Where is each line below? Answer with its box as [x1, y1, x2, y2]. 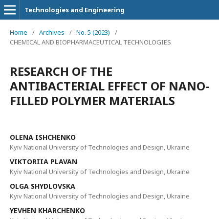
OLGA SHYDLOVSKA [10, 181, 75, 191]
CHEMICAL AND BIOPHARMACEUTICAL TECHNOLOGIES [10, 38, 171, 46]
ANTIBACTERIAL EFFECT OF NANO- [10, 78, 209, 94]
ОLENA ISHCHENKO [10, 132, 76, 142]
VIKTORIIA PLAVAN [10, 157, 77, 166]
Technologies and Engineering [24, 5, 125, 14]
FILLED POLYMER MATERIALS [10, 92, 175, 109]
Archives [39, 28, 65, 37]
